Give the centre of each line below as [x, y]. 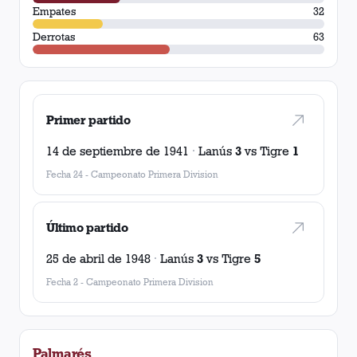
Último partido [87, 228]
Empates [55, 11]
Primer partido [88, 120]
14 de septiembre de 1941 [118, 151]
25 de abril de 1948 [98, 259]
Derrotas [54, 37]
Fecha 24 [65, 174]
